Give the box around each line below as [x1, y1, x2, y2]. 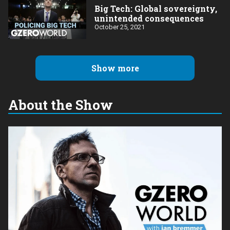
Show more [91, 62, 139, 73]
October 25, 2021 [94, 23, 145, 31]
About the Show [8, 95, 113, 113]
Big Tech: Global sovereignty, [94, 3, 217, 14]
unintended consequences [94, 12, 204, 24]
